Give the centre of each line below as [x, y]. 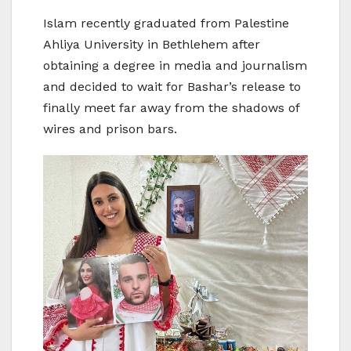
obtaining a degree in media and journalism [175, 66]
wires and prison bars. [110, 129]
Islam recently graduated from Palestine [166, 24]
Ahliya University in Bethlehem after [152, 45]
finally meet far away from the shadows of [171, 108]
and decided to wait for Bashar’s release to [172, 87]
